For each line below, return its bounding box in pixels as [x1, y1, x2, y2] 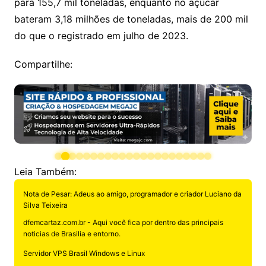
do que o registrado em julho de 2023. [14, 29, 188, 42]
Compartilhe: [14, 58, 72, 70]
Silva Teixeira [23, 200, 68, 210]
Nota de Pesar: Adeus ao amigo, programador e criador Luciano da [23, 189, 242, 198]
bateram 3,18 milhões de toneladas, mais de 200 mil [14, 12, 248, 25]
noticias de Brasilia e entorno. [23, 229, 121, 238]
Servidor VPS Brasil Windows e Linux [23, 248, 145, 258]
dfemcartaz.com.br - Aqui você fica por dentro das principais [23, 217, 223, 227]
